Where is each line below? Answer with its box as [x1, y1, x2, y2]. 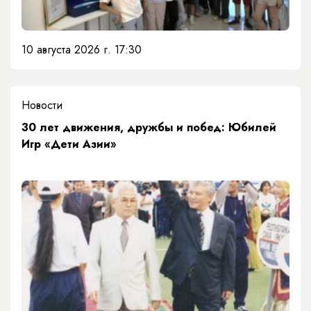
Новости [22, 97, 62, 114]
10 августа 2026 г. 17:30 [22, 42, 142, 58]
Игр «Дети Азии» [22, 136, 117, 153]
